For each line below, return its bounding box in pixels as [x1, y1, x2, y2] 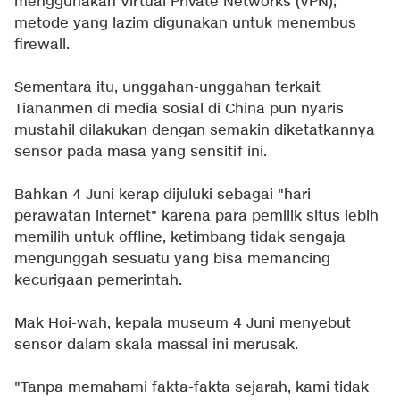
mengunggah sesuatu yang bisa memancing [14, 250, 330, 270]
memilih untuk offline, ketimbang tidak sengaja [14, 229, 346, 248]
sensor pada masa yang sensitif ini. [14, 143, 267, 162]
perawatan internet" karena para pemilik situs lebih [14, 207, 379, 227]
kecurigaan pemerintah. [14, 271, 182, 291]
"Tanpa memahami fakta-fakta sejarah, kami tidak [14, 379, 369, 398]
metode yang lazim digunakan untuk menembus [14, 14, 356, 34]
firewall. [14, 36, 70, 55]
